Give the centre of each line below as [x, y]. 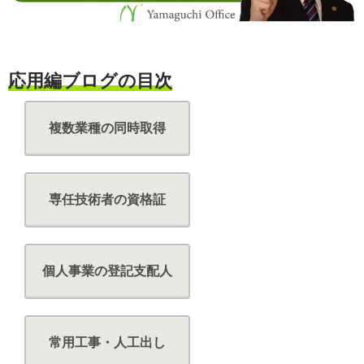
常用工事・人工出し [107, 342]
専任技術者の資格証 [107, 199]
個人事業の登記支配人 [107, 271]
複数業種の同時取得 [107, 128]
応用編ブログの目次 [90, 80]
